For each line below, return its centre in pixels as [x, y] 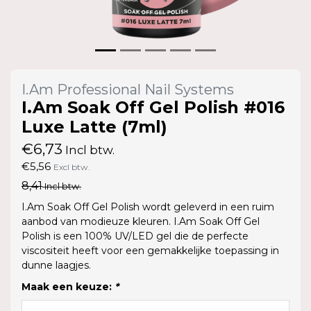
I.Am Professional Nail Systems [128, 89]
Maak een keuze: [68, 286]
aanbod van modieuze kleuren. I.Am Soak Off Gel [141, 221]
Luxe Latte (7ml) [94, 126]
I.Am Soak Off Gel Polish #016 [153, 107]
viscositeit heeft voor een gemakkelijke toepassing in [150, 250]
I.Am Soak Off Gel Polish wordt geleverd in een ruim [148, 207]
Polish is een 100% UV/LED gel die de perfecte [135, 236]
